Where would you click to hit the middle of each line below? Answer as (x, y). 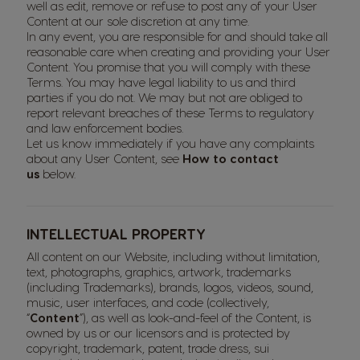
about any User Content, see (104, 158)
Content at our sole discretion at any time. (138, 21)
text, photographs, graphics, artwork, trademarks (159, 272)
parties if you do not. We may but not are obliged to (164, 97)
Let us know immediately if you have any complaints (170, 143)
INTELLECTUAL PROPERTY (116, 233)
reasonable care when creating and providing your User (178, 51)
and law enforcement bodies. (106, 128)
